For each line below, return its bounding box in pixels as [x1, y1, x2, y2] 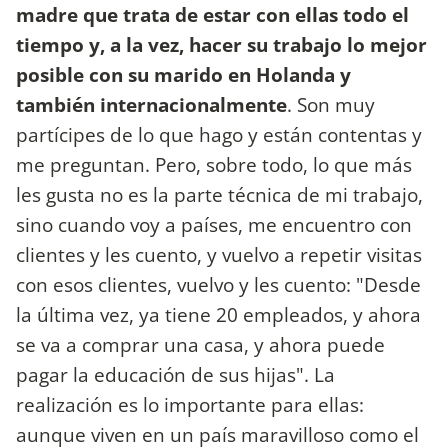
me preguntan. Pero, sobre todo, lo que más [16, 150, 412, 178]
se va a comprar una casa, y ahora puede [16, 330, 385, 358]
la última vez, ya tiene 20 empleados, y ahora [16, 300, 421, 328]
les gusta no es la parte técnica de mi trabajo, [16, 180, 423, 208]
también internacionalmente [16, 90, 287, 118]
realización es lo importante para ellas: [16, 390, 364, 418]
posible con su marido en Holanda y [16, 60, 351, 88]
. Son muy [287, 90, 375, 118]
